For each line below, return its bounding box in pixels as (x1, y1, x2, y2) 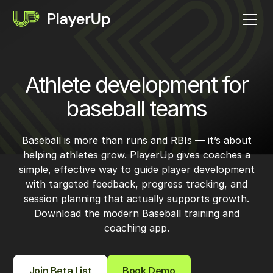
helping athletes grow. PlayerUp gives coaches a (23, 149, 250, 161)
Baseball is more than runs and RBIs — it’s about (21, 134, 252, 146)
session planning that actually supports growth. (24, 193, 249, 205)
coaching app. (104, 222, 169, 234)
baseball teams (66, 95, 207, 122)
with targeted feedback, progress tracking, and (26, 178, 247, 190)
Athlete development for (24, 71, 249, 98)
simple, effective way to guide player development (18, 163, 255, 175)
